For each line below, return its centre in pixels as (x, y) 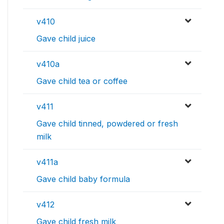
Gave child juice (66, 38)
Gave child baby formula (83, 179)
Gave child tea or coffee (82, 81)
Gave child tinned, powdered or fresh (107, 123)
